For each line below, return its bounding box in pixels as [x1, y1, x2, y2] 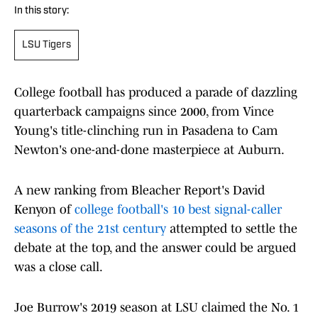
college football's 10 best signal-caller [75, 202, 282, 217]
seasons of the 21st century [14, 221, 166, 236]
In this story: [14, 6, 69, 17]
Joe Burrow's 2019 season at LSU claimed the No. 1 [14, 300, 299, 315]
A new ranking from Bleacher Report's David [14, 183, 265, 198]
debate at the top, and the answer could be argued [14, 241, 296, 256]
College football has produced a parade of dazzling [14, 85, 297, 100]
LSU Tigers [22, 40, 71, 51]
